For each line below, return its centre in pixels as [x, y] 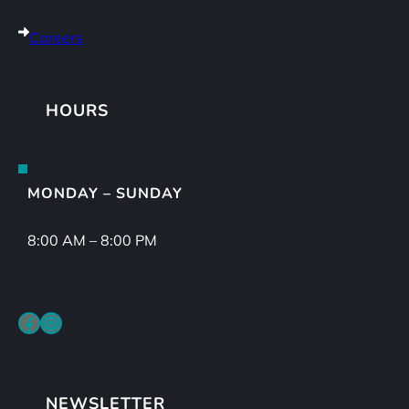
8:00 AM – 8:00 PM [92, 240]
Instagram [49, 322]
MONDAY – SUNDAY [105, 194]
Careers [56, 38]
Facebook [23, 322]
